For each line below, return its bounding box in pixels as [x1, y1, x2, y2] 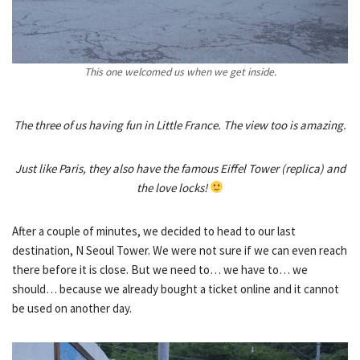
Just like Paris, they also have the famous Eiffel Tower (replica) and [14, 160, 346, 176]
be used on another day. [12, 300, 132, 316]
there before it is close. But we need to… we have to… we [12, 261, 308, 277]
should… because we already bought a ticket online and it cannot [12, 280, 339, 297]
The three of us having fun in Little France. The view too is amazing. [14, 117, 346, 133]
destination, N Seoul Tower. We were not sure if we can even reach [12, 242, 347, 258]
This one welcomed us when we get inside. [84, 64, 276, 79]
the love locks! [136, 179, 210, 195]
